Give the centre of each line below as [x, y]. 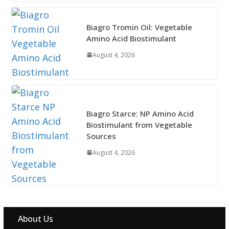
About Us [35, 219]
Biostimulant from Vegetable [139, 124]
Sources [101, 136]
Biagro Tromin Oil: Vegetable [139, 27]
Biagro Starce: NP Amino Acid [140, 113]
